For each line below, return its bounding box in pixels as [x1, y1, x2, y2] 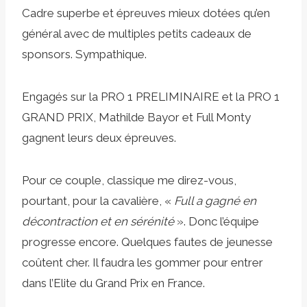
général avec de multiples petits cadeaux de [22, 26, 251, 40]
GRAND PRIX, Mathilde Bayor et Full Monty [22, 110, 251, 124]
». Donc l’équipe [177, 214, 259, 228]
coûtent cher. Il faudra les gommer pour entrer [22, 255, 263, 269]
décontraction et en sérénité [22, 214, 177, 228]
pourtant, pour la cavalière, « [22, 193, 174, 208]
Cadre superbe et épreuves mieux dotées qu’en [22, 5, 270, 20]
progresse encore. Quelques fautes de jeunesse [22, 234, 273, 249]
